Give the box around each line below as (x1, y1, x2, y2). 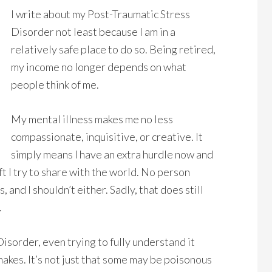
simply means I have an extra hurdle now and (11, 148, 213, 161)
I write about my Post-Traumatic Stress (11, 7, 190, 21)
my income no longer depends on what (11, 60, 186, 73)
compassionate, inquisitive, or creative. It (11, 130, 203, 143)
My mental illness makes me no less (11, 112, 173, 126)
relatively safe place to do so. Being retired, (11, 42, 216, 56)
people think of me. (11, 78, 99, 91)
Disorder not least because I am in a (11, 25, 175, 38)
